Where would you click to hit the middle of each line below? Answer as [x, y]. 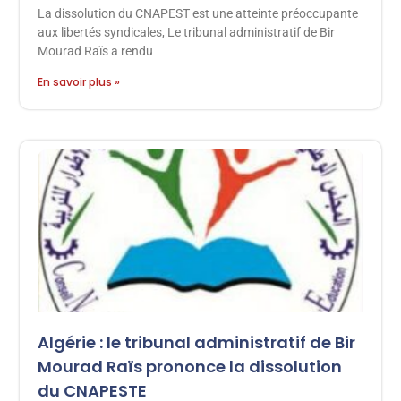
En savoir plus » [79, 82]
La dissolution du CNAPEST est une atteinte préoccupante [198, 14]
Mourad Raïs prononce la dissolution [190, 366]
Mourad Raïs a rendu [96, 51]
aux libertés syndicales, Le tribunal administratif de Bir [187, 33]
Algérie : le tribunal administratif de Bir [197, 342]
